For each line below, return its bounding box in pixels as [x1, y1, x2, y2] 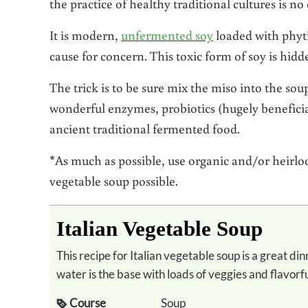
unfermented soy [121, 25, 213, 43]
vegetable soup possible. [49, 171, 178, 189]
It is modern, [49, 25, 121, 43]
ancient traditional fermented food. [49, 119, 240, 137]
